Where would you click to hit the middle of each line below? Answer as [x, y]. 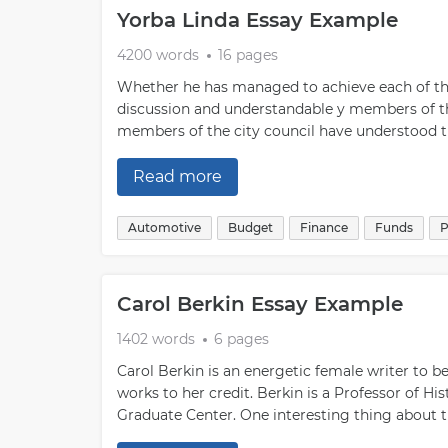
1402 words [156, 339]
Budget [250, 227]
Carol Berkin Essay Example [260, 304]
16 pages [248, 55]
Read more [177, 176]
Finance [324, 227]
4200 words [158, 55]
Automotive [164, 227]
